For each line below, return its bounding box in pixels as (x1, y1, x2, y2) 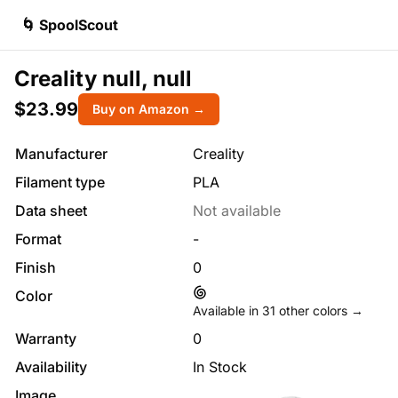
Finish (15, 259, 56, 276)
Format (15, 230, 61, 248)
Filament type (15, 173, 105, 191)
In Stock (193, 358, 247, 376)
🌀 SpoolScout (21, 16, 118, 34)
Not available (193, 202, 281, 219)
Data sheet (15, 202, 87, 219)
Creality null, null (14, 66, 192, 92)
